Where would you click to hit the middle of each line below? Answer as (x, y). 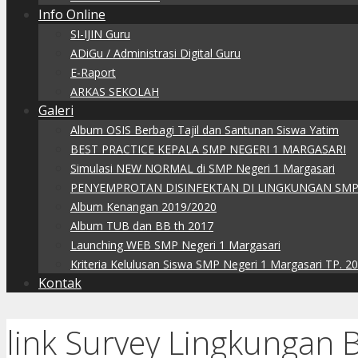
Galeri (56, 110)
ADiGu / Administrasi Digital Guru (155, 53)
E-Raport (93, 72)
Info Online (72, 14)
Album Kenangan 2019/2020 (143, 207)
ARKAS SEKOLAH (115, 91)
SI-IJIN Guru (100, 34)
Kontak (60, 283)
